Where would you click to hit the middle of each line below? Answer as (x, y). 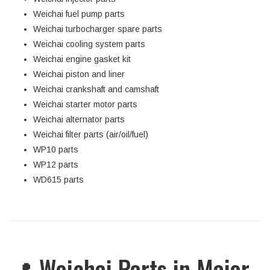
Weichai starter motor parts (85, 104)
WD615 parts (58, 180)
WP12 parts (56, 165)
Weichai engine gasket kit (82, 59)
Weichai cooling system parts (89, 44)
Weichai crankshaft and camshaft (96, 89)
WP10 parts (56, 149)
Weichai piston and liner (79, 74)
